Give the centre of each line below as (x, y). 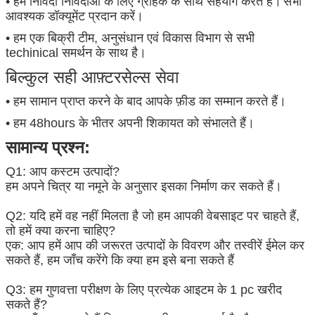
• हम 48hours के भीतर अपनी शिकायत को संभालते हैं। (130, 123)
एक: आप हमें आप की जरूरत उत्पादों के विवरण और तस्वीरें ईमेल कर (155, 245)
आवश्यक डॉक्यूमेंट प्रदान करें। (75, 16)
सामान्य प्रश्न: (48, 147)
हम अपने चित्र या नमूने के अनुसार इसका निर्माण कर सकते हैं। (144, 186)
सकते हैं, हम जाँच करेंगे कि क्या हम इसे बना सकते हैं (120, 260)
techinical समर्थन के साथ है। (76, 52)
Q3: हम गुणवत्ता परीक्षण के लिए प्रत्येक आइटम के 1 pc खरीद (144, 289)
